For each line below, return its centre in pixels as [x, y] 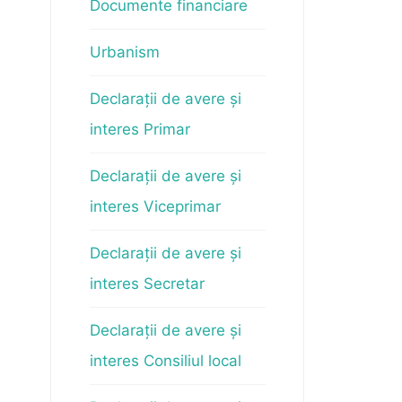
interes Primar [140, 129]
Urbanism [124, 52]
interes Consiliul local [165, 361]
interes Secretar [147, 284]
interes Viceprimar [155, 206]
